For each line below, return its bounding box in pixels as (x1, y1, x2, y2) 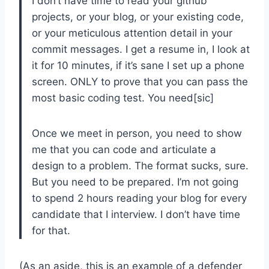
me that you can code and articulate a (32, 143, 216, 156)
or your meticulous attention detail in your (32, 26, 232, 39)
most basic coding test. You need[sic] (32, 91, 214, 104)
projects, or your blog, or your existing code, (32, 10, 244, 23)
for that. (32, 224, 70, 237)
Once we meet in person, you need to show (32, 127, 242, 139)
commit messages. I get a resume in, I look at (32, 43, 250, 55)
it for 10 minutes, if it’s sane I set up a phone (32, 59, 244, 71)
